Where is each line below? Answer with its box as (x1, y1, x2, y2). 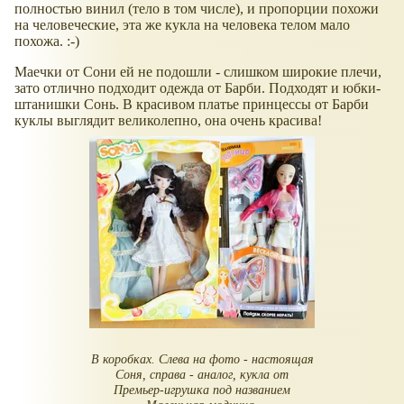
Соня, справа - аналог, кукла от (115, 366, 289, 381)
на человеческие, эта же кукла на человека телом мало (14, 17, 350, 33)
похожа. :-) (14, 33, 79, 50)
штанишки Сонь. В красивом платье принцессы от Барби (14, 96, 369, 113)
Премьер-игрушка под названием (114, 381, 290, 397)
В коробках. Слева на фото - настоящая (90, 351, 314, 366)
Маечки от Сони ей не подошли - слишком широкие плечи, (14, 64, 381, 80)
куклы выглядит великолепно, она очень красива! (14, 113, 322, 129)
